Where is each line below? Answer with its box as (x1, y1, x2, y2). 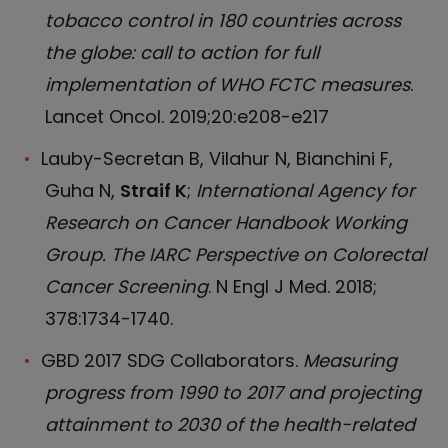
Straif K (120, 178, 187, 203)
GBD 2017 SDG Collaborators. (41, 348, 303, 373)
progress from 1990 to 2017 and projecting (45, 380, 421, 405)
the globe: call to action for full (45, 40, 319, 65)
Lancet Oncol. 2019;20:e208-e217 (45, 104, 329, 129)
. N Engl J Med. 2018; (208, 274, 377, 299)
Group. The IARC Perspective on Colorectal (45, 242, 426, 267)
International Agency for (196, 178, 415, 203)
